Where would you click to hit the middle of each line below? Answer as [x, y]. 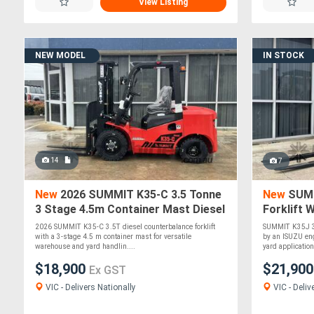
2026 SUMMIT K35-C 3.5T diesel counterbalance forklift [125, 227]
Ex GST [108, 271]
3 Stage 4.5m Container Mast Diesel [130, 210]
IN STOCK [284, 55]
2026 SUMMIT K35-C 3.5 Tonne [139, 195]
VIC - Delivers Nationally [90, 288]
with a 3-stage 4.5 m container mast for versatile [113, 237]
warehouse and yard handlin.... [85, 247]
